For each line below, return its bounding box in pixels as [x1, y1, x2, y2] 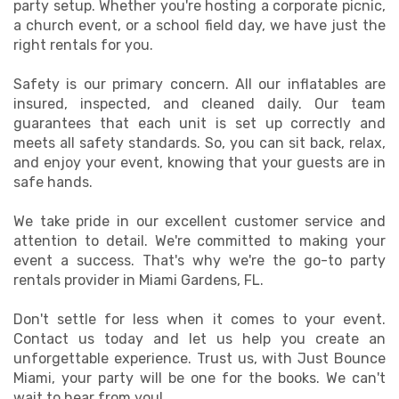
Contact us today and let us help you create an [13, 330, 386, 347]
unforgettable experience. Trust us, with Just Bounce [13, 350, 386, 367]
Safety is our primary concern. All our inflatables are [13, 76, 386, 93]
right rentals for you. [13, 37, 153, 53]
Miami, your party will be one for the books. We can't [13, 370, 386, 387]
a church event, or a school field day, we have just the [13, 17, 386, 34]
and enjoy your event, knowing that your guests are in [13, 154, 386, 171]
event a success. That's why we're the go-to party [13, 252, 386, 269]
